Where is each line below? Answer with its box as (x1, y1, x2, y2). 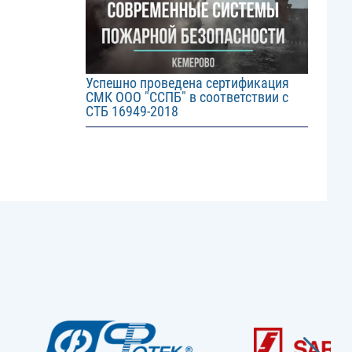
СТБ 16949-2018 (85, 103, 178, 120)
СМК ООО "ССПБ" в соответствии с (85, 89, 288, 106)
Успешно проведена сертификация (85, 75, 289, 92)
